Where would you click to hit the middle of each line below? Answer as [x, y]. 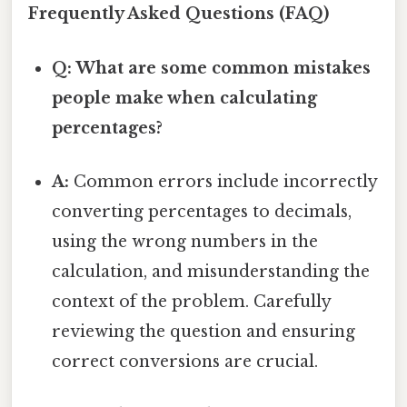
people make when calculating [185, 98]
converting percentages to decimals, [202, 211]
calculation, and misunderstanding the [211, 271]
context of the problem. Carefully [192, 301]
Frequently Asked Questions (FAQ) [179, 14]
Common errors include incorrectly [223, 181]
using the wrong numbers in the [185, 241]
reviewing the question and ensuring [204, 331]
